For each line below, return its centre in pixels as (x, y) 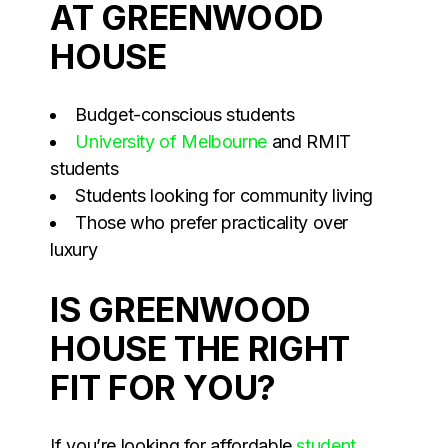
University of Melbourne (171, 141)
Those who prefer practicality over (212, 222)
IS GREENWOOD (180, 309)
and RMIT (309, 141)
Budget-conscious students (185, 114)
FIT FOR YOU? (163, 387)
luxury (74, 249)
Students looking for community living (224, 195)
